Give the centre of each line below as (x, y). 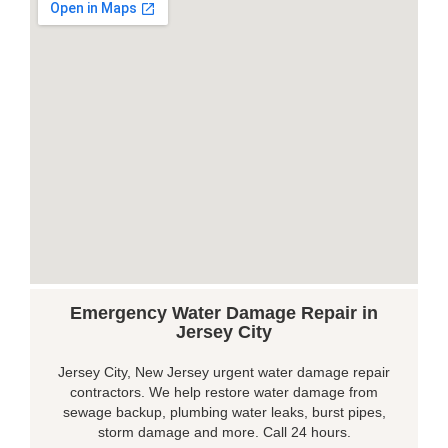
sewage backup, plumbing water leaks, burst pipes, (224, 412)
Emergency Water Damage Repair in (224, 313)
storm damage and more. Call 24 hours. (224, 432)
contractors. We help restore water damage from (224, 392)
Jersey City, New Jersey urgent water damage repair (224, 372)
